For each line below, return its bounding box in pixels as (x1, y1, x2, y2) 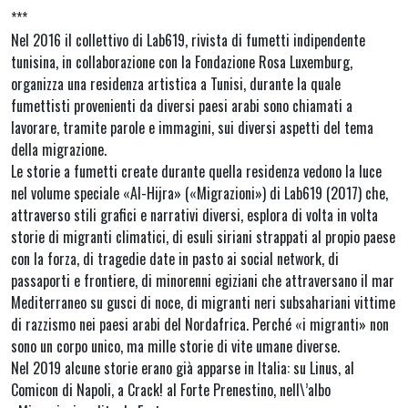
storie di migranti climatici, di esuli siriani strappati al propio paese (11, 226, 395, 249)
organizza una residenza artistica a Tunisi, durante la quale (11, 73, 341, 96)
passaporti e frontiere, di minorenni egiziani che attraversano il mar (11, 270, 394, 292)
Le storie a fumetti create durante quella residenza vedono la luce (11, 160, 382, 183)
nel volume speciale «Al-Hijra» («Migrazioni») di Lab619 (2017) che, (11, 182, 388, 205)
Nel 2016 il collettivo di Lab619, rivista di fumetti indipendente (11, 29, 365, 52)
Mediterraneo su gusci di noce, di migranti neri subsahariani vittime (11, 291, 395, 314)
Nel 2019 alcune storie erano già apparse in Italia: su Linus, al (11, 357, 354, 380)
